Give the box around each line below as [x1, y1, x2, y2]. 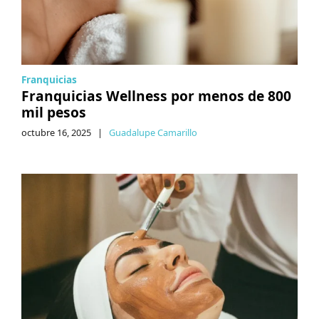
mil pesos [21, 102, 86, 122]
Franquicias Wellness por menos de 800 [21, 85, 291, 105]
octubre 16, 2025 [21, 125, 91, 139]
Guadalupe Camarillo [109, 125, 197, 139]
